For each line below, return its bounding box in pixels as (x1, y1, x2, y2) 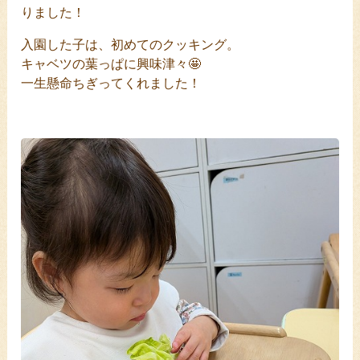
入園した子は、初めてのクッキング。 (21, 37, 240, 51)
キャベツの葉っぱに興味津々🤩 (21, 56, 202, 71)
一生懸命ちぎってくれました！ (21, 76, 202, 90)
